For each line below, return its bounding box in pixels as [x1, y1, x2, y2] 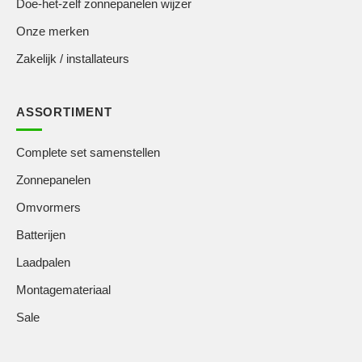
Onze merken [16, 24, 89, 39]
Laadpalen [16, 255, 70, 270]
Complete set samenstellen [16, 145, 160, 160]
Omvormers [16, 200, 81, 215]
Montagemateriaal [16, 283, 111, 297]
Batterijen [16, 228, 65, 242]
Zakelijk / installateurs [16, 52, 129, 66]
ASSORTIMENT [16, 105, 112, 120]
